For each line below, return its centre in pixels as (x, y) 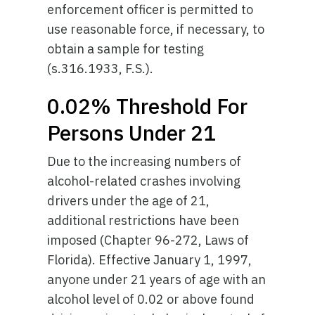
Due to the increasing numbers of (144, 161)
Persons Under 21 (132, 133)
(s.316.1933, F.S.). (101, 69)
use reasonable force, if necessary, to (156, 29)
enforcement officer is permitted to (150, 9)
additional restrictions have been (143, 220)
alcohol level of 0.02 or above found (151, 299)
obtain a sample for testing (126, 49)
